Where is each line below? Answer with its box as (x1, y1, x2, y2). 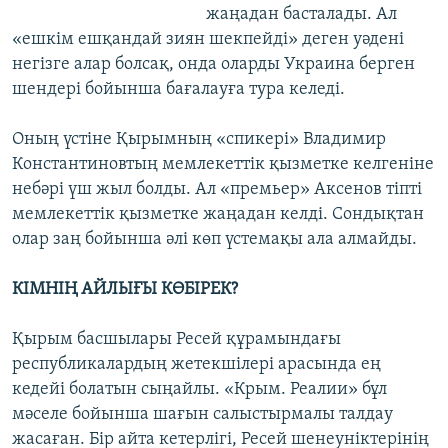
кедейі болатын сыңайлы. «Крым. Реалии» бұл (12, 380, 387, 400)
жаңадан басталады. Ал (205, 5, 397, 25)
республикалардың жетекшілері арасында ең (12, 355, 381, 375)
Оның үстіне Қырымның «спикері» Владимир (12, 130, 386, 150)
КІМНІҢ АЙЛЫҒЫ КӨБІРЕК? (12, 280, 238, 300)
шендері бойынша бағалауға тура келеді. (12, 80, 345, 100)
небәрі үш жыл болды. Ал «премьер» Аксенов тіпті (12, 180, 422, 200)
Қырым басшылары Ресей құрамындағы (12, 330, 341, 350)
